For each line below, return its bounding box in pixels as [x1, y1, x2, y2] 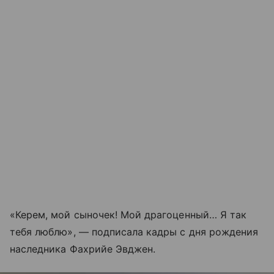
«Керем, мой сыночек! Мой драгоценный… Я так [10, 209, 247, 221]
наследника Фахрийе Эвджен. [10, 243, 156, 256]
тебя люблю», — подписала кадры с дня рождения [10, 226, 259, 239]
